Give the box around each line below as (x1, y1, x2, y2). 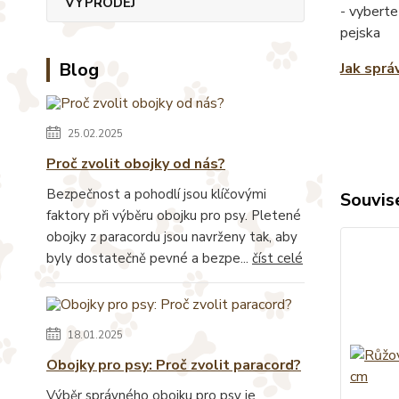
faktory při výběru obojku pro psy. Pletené (46, 206, 301, 224)
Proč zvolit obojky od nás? (46, 153, 225, 174)
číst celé (252, 248, 303, 267)
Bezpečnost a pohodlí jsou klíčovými (46, 184, 266, 203)
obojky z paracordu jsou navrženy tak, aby (46, 227, 297, 246)
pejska (339, 23, 380, 43)
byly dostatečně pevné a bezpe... (46, 248, 252, 267)
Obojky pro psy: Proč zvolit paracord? (46, 354, 301, 375)
